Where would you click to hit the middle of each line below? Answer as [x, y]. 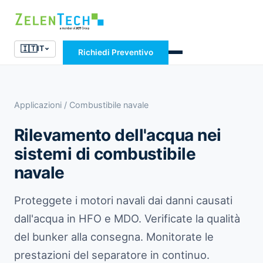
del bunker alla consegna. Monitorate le [114, 236]
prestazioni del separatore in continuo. [112, 254]
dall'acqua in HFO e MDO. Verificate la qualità [127, 218]
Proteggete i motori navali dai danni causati [123, 200]
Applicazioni [38, 104]
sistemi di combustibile [105, 154]
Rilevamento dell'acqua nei [118, 135]
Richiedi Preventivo [116, 52]
